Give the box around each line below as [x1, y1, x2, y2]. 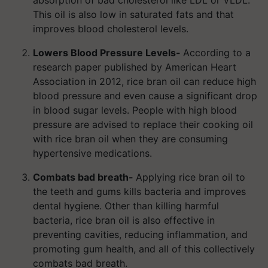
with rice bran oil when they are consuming [33, 133, 228, 145]
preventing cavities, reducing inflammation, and [33, 229, 248, 240]
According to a [183, 47, 251, 59]
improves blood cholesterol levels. [33, 23, 188, 35]
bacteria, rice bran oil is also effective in [33, 214, 215, 226]
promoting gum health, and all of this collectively [33, 243, 255, 255]
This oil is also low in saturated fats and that [33, 8, 234, 20]
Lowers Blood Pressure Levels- [33, 47, 183, 59]
